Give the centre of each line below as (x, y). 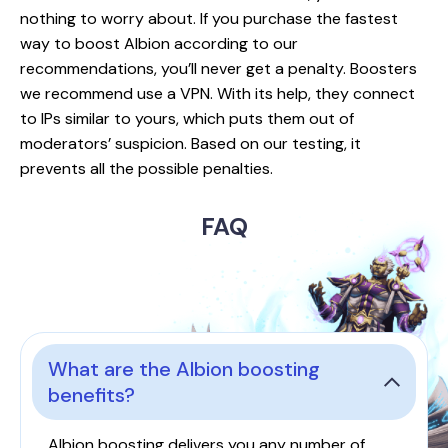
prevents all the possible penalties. (146, 168)
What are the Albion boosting (184, 368)
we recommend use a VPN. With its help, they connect (217, 93)
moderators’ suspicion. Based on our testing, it (190, 143)
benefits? (91, 394)
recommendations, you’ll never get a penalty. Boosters (218, 68)
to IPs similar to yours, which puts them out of (187, 118)
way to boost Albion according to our (159, 43)
